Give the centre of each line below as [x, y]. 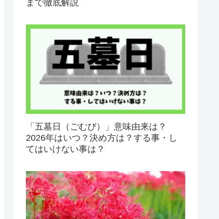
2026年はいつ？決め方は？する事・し [102, 138]
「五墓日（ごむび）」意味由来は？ [96, 126]
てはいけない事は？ [66, 149]
